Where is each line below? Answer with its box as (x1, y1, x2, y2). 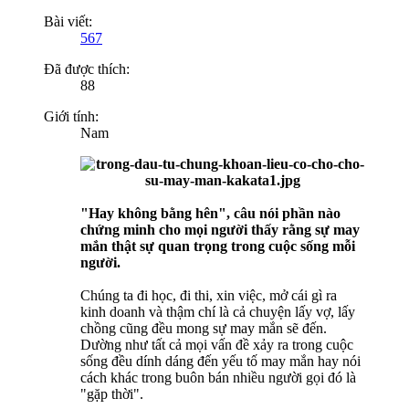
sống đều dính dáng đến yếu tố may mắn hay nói (80, 353, 361, 370)
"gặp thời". (80, 386, 143, 403)
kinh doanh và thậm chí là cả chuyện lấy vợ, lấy (80, 304, 355, 320)
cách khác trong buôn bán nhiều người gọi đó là (80, 370, 356, 386)
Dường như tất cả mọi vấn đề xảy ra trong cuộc (80, 337, 353, 353)
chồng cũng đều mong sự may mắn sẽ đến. (80, 320, 327, 337)
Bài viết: (44, 14, 92, 30)
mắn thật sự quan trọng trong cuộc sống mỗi (80, 238, 355, 255)
